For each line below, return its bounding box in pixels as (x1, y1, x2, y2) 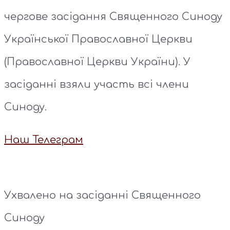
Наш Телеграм (4, 134, 83, 146)
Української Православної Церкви (4, 33, 193, 46)
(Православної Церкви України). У (4, 56, 190, 68)
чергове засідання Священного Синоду (4, 11, 222, 23)
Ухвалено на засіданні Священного (4, 189, 201, 202)
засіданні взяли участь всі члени (4, 79, 189, 91)
